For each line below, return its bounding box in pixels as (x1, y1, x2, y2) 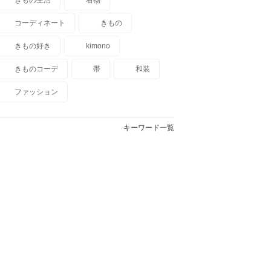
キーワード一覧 (123, 123, 174, 132)
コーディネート (15, 18, 65, 27)
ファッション (15, 87, 58, 96)
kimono (86, 41, 110, 50)
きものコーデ (15, 64, 58, 73)
